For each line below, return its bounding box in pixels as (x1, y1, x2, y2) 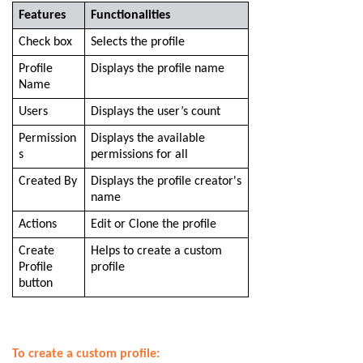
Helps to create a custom (90, 244, 222, 258)
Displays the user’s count (90, 105, 220, 118)
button (18, 276, 53, 290)
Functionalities (90, 8, 170, 22)
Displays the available (90, 131, 205, 145)
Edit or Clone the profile (90, 217, 216, 231)
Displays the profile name (90, 62, 224, 75)
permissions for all (90, 147, 188, 161)
